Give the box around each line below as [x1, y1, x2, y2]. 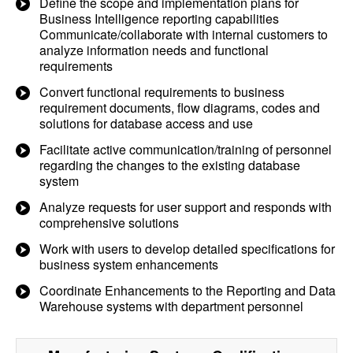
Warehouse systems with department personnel [39, 297, 303, 315]
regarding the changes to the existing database [39, 156, 300, 174]
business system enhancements [39, 255, 218, 273]
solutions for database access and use [39, 114, 253, 132]
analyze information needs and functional [39, 41, 269, 59]
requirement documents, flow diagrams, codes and [39, 98, 320, 117]
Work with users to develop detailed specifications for [39, 240, 335, 258]
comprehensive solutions [39, 214, 179, 232]
